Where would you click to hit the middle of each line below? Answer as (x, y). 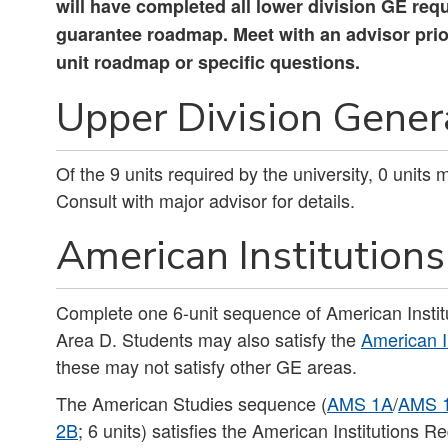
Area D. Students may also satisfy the (208, 338)
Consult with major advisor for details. (205, 199)
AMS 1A (360, 402)
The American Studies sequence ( (191, 402)
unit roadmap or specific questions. (208, 62)
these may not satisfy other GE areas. (206, 365)
